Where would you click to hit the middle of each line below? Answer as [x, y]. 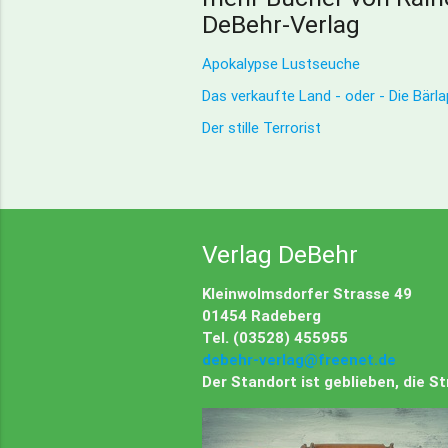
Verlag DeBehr [279, 254]
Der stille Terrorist [261, 127]
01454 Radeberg [261, 315]
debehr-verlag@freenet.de [298, 359]
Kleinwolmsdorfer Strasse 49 [306, 293]
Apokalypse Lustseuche [280, 63]
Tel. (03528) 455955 [274, 337]
